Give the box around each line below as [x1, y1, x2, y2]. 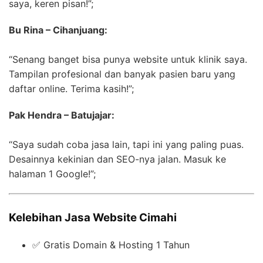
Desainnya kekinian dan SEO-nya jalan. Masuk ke [9, 153, 226, 166]
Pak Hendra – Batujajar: [9, 109, 114, 122]
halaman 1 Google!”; [9, 168, 96, 180]
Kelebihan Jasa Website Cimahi [9, 211, 177, 225]
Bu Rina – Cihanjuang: [9, 24, 107, 36]
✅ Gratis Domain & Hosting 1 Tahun [32, 239, 190, 251]
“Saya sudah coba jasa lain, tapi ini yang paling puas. [9, 139, 244, 151]
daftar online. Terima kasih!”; [9, 83, 134, 95]
